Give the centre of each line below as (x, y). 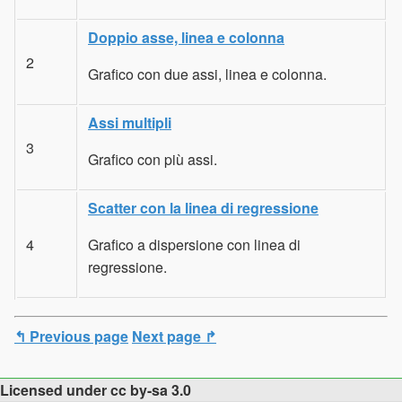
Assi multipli (130, 122)
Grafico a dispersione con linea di (194, 244)
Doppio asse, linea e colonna (186, 37)
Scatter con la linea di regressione (203, 207)
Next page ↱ (174, 336)
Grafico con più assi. (153, 159)
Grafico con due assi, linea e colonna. (207, 74)
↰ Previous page (71, 336)
